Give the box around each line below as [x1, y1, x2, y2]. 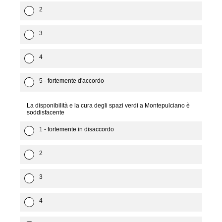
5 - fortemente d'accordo [39, 77, 104, 84]
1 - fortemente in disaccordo [39, 126, 114, 133]
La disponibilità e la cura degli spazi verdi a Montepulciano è [27, 102, 190, 109]
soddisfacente [27, 109, 64, 116]
